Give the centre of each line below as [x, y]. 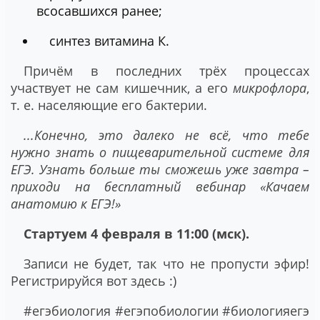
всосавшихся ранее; [99, 10]
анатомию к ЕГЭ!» [66, 203]
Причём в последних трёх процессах [166, 70]
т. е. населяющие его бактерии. [109, 105]
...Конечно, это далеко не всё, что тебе [166, 135]
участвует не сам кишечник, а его [122, 87]
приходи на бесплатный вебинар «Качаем [160, 186]
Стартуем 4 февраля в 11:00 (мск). [136, 233]
